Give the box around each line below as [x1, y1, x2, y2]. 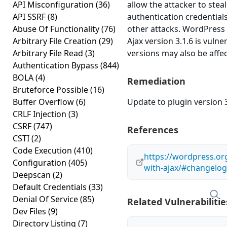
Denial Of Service [13, 194, 80, 205]
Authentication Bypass [13, 60, 100, 71]
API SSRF [13, 11, 48, 22]
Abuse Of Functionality [13, 23, 101, 34]
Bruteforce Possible [13, 84, 90, 95]
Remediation [127, 75, 185, 87]
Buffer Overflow [13, 96, 76, 107]
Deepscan [13, 169, 53, 180]
